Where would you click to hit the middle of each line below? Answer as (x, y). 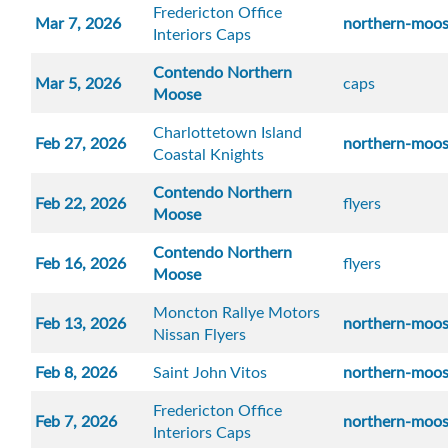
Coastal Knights (209, 154)
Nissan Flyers (200, 334)
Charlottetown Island (228, 132)
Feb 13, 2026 (81, 323)
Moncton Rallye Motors (237, 312)
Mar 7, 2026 (78, 23)
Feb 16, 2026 (81, 263)
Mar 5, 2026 (78, 83)
